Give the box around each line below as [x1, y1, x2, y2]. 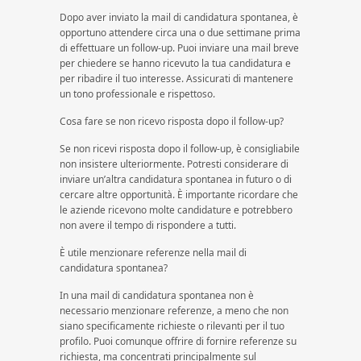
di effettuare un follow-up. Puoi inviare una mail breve [60, 41, 299, 55]
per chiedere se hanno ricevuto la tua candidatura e [60, 56, 291, 70]
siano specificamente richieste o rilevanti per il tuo [60, 319, 284, 333]
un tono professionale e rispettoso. [60, 87, 215, 101]
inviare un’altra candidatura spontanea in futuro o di [60, 172, 292, 186]
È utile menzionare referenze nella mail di [60, 246, 247, 259]
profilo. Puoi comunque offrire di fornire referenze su [60, 334, 297, 348]
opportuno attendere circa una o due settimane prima [60, 26, 301, 39]
